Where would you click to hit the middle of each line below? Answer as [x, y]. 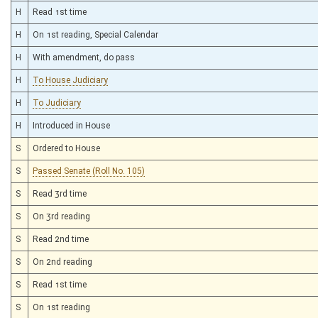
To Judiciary [57, 103]
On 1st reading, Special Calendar [95, 34]
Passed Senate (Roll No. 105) [89, 171]
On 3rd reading [61, 216]
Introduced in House [71, 125]
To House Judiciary [70, 80]
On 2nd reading [62, 262]
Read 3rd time [60, 193]
